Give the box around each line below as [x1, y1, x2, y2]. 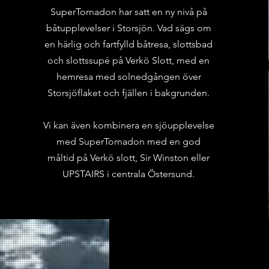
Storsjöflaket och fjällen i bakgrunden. [47, 87, 210, 98]
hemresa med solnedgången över [56, 71, 201, 82]
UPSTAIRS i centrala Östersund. [62, 168, 195, 180]
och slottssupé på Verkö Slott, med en [47, 55, 210, 66]
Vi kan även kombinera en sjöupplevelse [43, 119, 214, 131]
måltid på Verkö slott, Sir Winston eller [47, 152, 210, 163]
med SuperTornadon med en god [56, 136, 201, 147]
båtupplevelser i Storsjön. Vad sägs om [46, 22, 211, 34]
